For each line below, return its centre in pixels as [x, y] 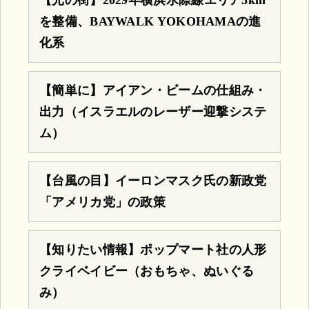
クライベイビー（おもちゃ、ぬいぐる [147, 271]
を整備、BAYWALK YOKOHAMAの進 [150, 21]
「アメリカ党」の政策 [102, 202]
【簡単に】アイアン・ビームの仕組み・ [153, 90]
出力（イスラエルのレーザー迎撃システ [153, 111]
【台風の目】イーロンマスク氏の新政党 [153, 180]
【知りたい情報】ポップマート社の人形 [153, 249]
